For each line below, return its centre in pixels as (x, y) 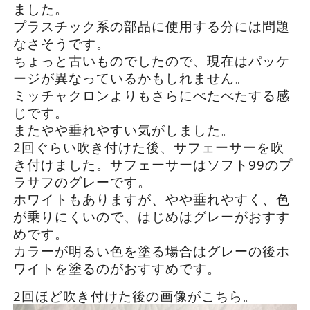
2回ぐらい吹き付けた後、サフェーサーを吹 (148, 147)
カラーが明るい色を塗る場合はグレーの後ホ (151, 251)
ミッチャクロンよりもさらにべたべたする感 (151, 95)
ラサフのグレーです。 (82, 182)
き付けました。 (61, 164)
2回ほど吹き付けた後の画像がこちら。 (135, 296)
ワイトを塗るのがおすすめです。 (117, 268)
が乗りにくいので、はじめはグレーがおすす (151, 216)
